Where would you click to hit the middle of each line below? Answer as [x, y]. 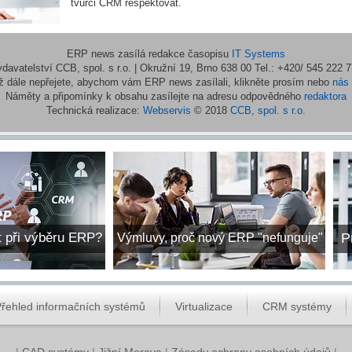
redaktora [325, 96]
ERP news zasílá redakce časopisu [149, 54]
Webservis [167, 110]
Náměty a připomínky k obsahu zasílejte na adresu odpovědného [155, 96]
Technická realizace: [94, 110]
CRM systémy [297, 306]
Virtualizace [204, 306]
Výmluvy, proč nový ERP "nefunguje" [220, 238]
